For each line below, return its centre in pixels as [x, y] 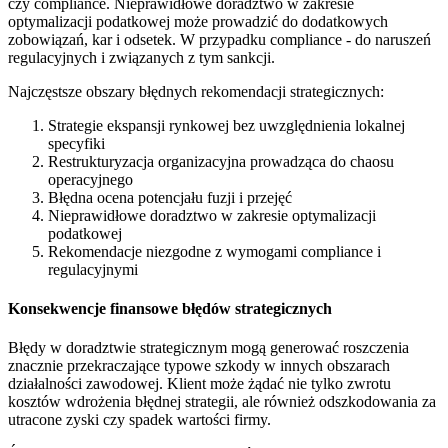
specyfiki [76, 143]
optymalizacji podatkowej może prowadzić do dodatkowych [198, 21]
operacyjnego [90, 179]
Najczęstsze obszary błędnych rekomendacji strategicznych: [196, 91]
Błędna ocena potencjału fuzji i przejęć [170, 197]
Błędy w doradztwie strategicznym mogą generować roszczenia [208, 348]
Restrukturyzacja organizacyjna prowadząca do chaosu [221, 161]
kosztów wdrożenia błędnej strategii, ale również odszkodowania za [222, 402]
